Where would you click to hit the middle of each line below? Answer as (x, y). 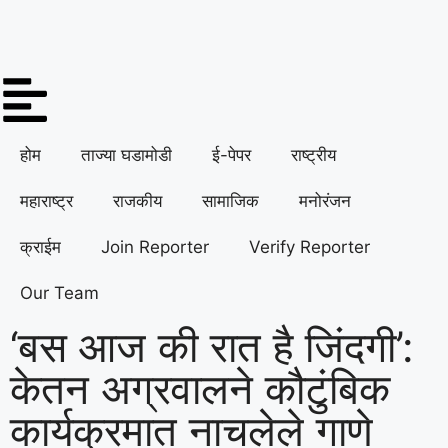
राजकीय (137, 201)
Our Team (59, 293)
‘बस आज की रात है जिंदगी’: (212, 346)
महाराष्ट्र (46, 201)
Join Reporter (155, 247)
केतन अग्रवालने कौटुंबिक (200, 388)
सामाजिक (230, 201)
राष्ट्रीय (313, 155)
